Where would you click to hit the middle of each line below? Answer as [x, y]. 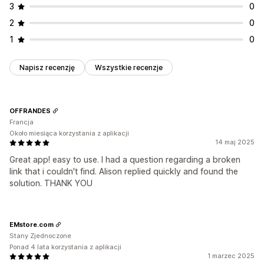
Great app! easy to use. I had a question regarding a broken [125, 160]
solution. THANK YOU [51, 183]
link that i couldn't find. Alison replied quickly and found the [124, 171]
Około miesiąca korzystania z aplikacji [69, 133]
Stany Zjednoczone [40, 236]
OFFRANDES [30, 110]
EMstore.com [32, 224]
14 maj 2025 [235, 142]
